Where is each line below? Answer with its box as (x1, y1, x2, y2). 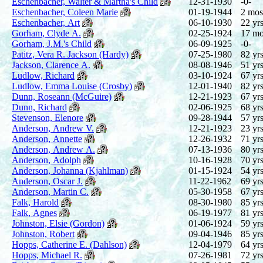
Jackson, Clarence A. (12, 59, 90, 70)
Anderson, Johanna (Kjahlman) (12, 165, 128, 176)
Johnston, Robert (12, 228, 75, 239)
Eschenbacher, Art (12, 17, 80, 28)
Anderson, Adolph (12, 154, 81, 165)
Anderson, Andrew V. (12, 123, 94, 133)
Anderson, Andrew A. (12, 144, 95, 154)
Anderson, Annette (12, 133, 82, 144)
